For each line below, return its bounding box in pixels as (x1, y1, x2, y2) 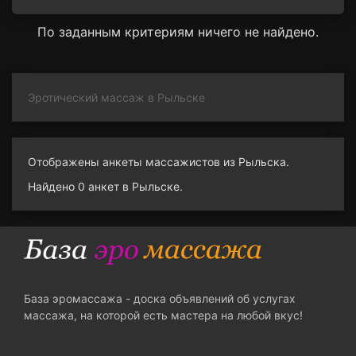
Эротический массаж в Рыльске (28, 91, 205, 104)
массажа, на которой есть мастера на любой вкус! (24, 308, 303, 323)
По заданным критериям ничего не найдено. (37, 24, 319, 40)
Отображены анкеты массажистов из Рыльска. (28, 155, 289, 168)
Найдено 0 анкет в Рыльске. (28, 180, 183, 193)
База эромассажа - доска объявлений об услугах (24, 292, 296, 306)
